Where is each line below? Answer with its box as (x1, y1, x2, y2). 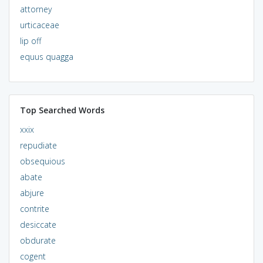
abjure (19, 187, 44, 198)
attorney (19, 3, 52, 15)
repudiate (19, 139, 57, 151)
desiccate (19, 218, 56, 230)
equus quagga (19, 50, 73, 62)
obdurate (19, 234, 56, 246)
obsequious (19, 155, 65, 167)
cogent (19, 250, 46, 262)
